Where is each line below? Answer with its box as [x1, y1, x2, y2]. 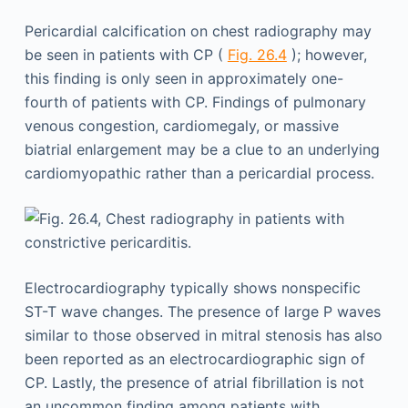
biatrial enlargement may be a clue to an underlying [24, 139, 380, 158]
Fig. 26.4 [227, 45, 287, 64]
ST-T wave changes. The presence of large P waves [24, 301, 381, 321]
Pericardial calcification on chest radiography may [24, 21, 372, 40]
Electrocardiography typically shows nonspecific [24, 278, 361, 297]
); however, [286, 45, 367, 64]
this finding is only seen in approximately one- [24, 68, 343, 87]
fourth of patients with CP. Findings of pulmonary [24, 92, 366, 111]
